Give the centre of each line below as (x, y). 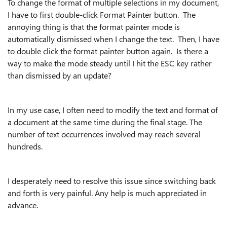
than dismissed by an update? (60, 75)
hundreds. (25, 146)
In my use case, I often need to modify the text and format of (113, 110)
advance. (23, 205)
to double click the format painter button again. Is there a (108, 51)
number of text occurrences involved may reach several (104, 134)
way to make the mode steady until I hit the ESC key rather (110, 63)
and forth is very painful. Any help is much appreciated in (107, 193)
